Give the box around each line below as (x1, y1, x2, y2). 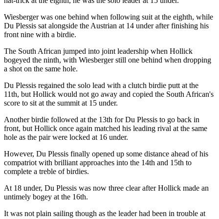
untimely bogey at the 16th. (4, 192, 88, 201)
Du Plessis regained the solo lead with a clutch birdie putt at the (4, 81, 198, 89)
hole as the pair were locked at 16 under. (4, 132, 128, 141)
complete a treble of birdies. (4, 167, 89, 175)
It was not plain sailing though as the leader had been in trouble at (4, 209, 205, 218)
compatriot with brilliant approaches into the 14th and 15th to (4, 158, 192, 167)
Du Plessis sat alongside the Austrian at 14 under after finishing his (4, 21, 209, 30)
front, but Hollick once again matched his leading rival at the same (4, 124, 207, 132)
